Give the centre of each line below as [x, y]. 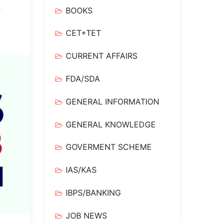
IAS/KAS [81, 170]
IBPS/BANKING [93, 192]
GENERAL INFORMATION [112, 101]
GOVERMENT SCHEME [109, 147]
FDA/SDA [83, 78]
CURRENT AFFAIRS [102, 56]
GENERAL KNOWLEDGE [111, 124]
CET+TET [83, 33]
